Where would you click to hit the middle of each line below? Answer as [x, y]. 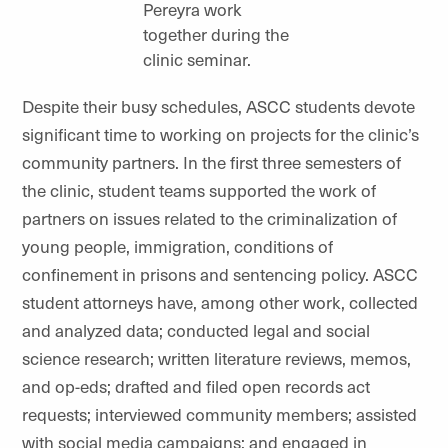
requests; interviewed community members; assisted [219, 414]
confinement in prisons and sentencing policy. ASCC [220, 274]
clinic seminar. [197, 59]
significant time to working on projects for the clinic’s [220, 134]
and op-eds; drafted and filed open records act [196, 386]
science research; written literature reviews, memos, [216, 358]
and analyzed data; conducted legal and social [196, 330]
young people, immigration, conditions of [177, 246]
